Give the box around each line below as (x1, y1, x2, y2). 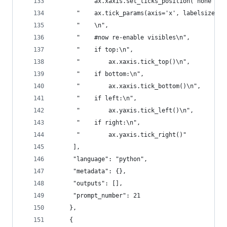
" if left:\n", (55, 95, 137, 102)
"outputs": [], (55, 180, 123, 187)
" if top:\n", (55, 46, 133, 53)
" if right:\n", (55, 119, 140, 126)
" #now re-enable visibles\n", (55, 34, 190, 41)
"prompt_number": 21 (55, 192, 140, 199)
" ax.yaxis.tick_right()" (55, 131, 186, 138)
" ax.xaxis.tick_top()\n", (55, 58, 190, 65)
